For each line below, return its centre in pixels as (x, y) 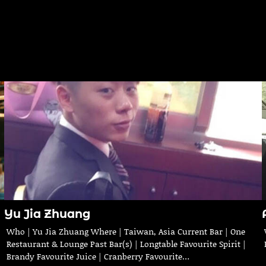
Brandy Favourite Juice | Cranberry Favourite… (98, 256)
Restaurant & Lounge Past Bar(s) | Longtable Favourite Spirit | (126, 244)
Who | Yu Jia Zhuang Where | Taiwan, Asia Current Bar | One (126, 232)
